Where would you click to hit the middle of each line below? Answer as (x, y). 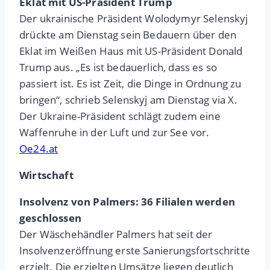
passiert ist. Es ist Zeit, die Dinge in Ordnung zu (130, 84)
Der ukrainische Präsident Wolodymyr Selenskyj (134, 19)
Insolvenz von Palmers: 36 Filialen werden (127, 202)
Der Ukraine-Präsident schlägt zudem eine (120, 116)
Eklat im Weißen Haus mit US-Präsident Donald (131, 51)
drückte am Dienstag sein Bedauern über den (128, 35)
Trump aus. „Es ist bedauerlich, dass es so (118, 67)
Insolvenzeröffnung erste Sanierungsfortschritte (135, 251)
